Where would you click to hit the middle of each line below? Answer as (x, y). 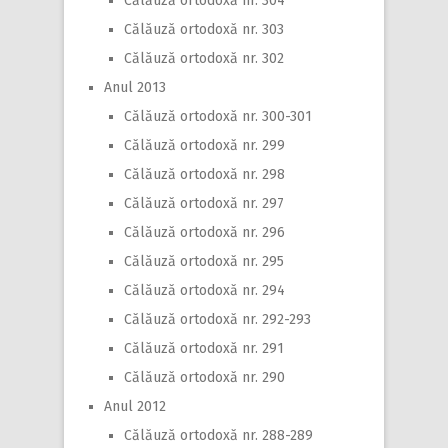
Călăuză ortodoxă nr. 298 (204, 174)
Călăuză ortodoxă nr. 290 (204, 377)
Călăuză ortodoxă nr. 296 (204, 232)
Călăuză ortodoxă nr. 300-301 (218, 116)
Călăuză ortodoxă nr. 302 (204, 58)
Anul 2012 (135, 406)
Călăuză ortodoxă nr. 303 (204, 29)
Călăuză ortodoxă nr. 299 (204, 145)
